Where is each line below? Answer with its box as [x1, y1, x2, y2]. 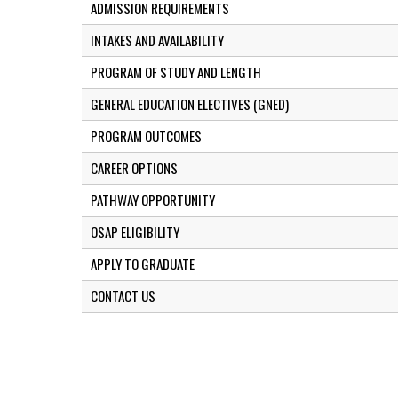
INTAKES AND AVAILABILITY [91, 30, 224, 51]
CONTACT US [91, 286, 155, 306]
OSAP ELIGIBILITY [91, 222, 179, 243]
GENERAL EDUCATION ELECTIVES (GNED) [91, 94, 289, 115]
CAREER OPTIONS [91, 158, 178, 179]
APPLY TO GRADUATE [91, 254, 195, 275]
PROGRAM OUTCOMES [91, 126, 202, 147]
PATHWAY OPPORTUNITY [91, 190, 215, 211]
